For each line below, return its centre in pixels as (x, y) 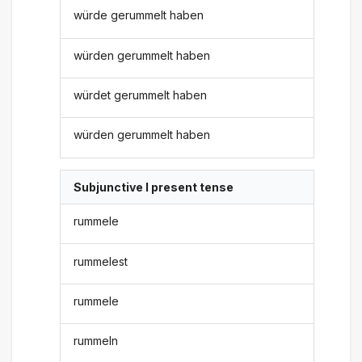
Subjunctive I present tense (154, 187)
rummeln (96, 341)
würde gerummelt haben (139, 15)
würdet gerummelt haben (141, 95)
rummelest (101, 261)
